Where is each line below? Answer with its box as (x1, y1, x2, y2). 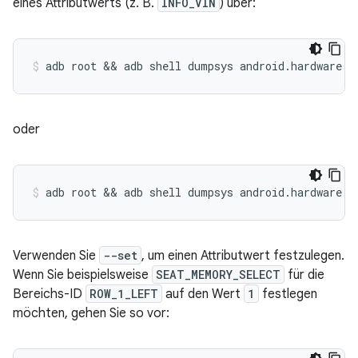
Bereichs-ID (13, 286, 86, 302)
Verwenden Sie (13, 248, 99, 264)
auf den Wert (162, 286, 244, 302)
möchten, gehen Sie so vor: (13, 305, 169, 321)
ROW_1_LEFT (89, 286, 158, 301)
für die (284, 267, 324, 283)
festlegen (259, 286, 317, 302)
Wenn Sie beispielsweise (13, 267, 152, 283)
